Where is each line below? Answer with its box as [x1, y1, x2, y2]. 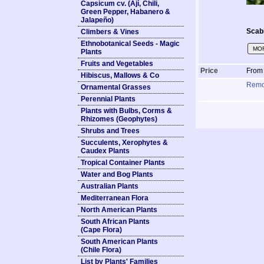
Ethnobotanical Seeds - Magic [81, 39, 180, 48]
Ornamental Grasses [81, 83, 151, 91]
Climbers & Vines [81, 28, 139, 36]
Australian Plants [81, 182, 138, 190]
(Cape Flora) [81, 226, 122, 234]
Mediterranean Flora [81, 194, 148, 202]
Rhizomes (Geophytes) [81, 115, 157, 123]
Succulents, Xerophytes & [81, 138, 168, 147]
